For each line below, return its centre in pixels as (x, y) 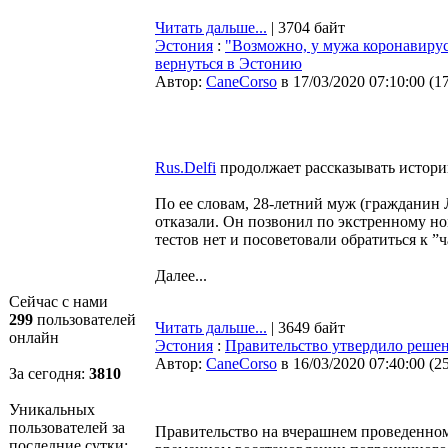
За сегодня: (49, 373)
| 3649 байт (306, 327)
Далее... (181, 275)
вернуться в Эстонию (228, 63)
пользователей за (67, 427)
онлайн (34, 337)
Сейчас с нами (58, 301)
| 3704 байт (306, 27)
